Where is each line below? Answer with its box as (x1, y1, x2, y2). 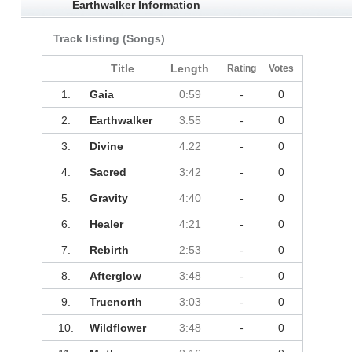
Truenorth (89, 295, 142, 309)
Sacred (89, 166, 126, 179)
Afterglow (89, 269, 141, 283)
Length (170, 62, 210, 75)
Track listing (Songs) (53, 32, 165, 46)
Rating (227, 63, 257, 75)
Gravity (89, 192, 128, 205)
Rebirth (89, 244, 129, 257)
